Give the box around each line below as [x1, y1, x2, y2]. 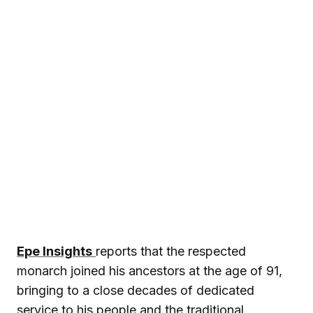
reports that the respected [96, 243, 246, 259]
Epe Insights [17, 243, 92, 259]
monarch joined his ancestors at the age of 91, [17, 263, 282, 278]
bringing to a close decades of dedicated [17, 282, 254, 298]
